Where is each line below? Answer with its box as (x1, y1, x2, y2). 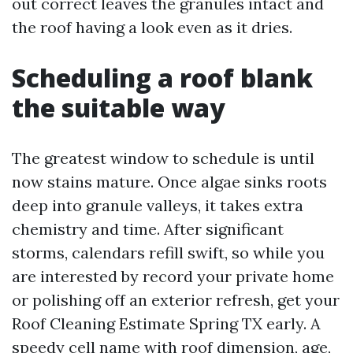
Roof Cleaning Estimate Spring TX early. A (12, 314, 321, 333)
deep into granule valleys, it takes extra (12, 195, 303, 215)
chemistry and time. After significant (12, 219, 284, 239)
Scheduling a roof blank (12, 61, 313, 95)
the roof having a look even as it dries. (12, 17, 292, 37)
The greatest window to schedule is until (12, 148, 314, 168)
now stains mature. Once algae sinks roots (12, 172, 327, 191)
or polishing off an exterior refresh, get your (12, 290, 340, 310)
